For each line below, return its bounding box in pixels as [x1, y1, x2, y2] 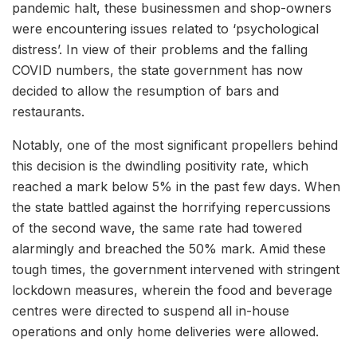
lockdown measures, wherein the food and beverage [12, 281, 332, 298]
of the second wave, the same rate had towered [12, 219, 302, 236]
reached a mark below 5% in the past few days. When [12, 178, 340, 194]
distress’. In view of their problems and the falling [12, 41, 308, 57]
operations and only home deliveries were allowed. [12, 323, 319, 339]
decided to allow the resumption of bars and [12, 82, 279, 99]
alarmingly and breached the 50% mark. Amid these [12, 240, 326, 257]
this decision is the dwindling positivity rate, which [12, 157, 308, 174]
